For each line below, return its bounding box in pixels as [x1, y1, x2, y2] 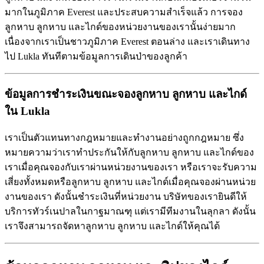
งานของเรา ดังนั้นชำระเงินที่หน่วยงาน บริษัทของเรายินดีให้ [5, 192, 247, 202]
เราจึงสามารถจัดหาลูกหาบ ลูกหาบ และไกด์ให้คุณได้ [5, 221, 220, 232]
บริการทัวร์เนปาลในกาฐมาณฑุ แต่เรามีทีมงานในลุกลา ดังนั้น [5, 206, 256, 217]
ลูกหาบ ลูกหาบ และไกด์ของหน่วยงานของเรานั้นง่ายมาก [5, 21, 236, 32]
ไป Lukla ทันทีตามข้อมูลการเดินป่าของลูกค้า [5, 51, 187, 61]
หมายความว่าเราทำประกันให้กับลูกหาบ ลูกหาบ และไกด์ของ [5, 147, 254, 158]
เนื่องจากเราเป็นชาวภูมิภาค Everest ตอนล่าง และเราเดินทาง [5, 36, 250, 47]
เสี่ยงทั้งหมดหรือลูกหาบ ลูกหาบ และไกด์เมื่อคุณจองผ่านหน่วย [5, 177, 256, 187]
